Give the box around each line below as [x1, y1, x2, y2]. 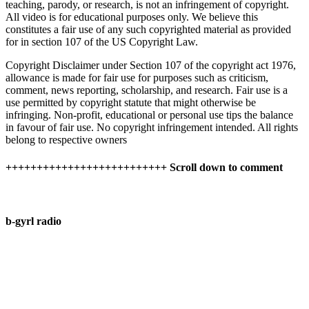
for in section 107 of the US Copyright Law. [6, 36, 198, 48]
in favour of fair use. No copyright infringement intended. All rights [6, 121, 298, 134]
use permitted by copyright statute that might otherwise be [6, 97, 256, 109]
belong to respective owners [6, 134, 127, 146]
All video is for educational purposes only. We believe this [6, 11, 258, 23]
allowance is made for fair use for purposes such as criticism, [6, 72, 268, 84]
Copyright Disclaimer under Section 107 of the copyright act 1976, [6, 59, 296, 72]
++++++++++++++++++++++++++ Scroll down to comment [6, 161, 283, 173]
